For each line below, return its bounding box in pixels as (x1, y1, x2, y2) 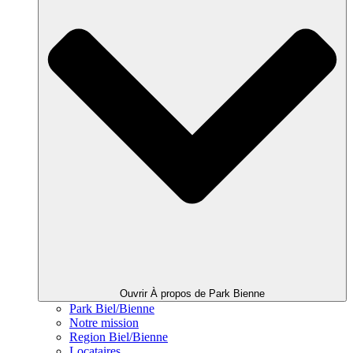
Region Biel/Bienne (69, 330, 168, 344)
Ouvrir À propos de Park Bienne (120, 288, 265, 300)
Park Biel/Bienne (69, 302, 154, 316)
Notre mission (69, 316, 139, 330)
